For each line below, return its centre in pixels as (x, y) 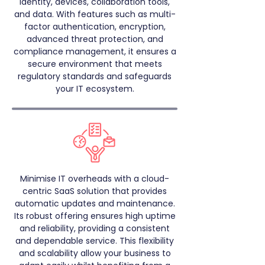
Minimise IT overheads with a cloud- (95, 179)
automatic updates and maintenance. (95, 203)
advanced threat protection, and (95, 39)
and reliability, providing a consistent (95, 228)
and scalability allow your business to (95, 253)
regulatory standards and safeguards (95, 76)
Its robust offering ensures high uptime (95, 216)
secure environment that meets (95, 64)
